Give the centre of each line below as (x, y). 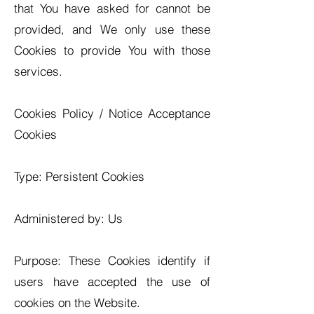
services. (38, 71)
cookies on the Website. (77, 302)
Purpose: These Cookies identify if (112, 260)
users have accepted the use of (112, 281)
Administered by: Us (68, 218)
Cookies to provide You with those (112, 50)
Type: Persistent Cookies (79, 176)
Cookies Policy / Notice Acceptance (112, 113)
